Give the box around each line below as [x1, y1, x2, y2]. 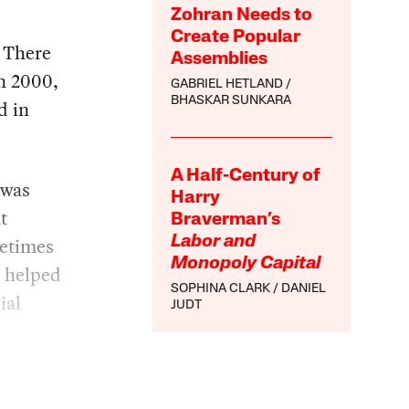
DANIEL [281, 282, 327, 297]
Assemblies [171, 50, 268, 69]
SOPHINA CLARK [171, 282, 271, 297]
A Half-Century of [171, 167, 321, 186]
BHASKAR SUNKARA [171, 94, 292, 109]
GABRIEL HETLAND [171, 78, 284, 92]
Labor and [171, 233, 257, 252]
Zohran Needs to [171, 6, 313, 26]
